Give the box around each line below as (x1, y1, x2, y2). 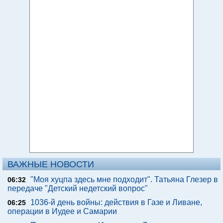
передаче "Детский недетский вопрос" (7, 184, 148, 193)
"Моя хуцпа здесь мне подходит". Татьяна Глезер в (30, 175, 218, 184)
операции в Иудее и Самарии (7, 207, 117, 216)
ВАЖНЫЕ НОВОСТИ (7, 159, 94, 169)
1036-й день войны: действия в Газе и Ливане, (30, 198, 202, 207)
